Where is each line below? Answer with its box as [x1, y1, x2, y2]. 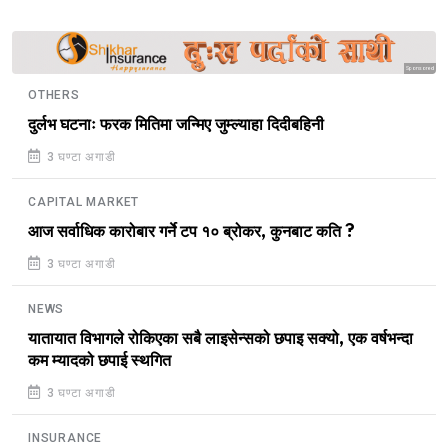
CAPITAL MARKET [28, 194, 140, 209]
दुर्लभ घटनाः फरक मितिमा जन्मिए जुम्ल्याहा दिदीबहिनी [28, 115, 324, 134]
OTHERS [28, 87, 80, 102]
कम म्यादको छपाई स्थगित [28, 351, 171, 370]
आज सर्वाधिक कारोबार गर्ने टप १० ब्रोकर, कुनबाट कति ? [28, 222, 355, 241]
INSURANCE [28, 430, 103, 445]
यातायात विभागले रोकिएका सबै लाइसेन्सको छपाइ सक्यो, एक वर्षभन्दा [28, 329, 413, 348]
